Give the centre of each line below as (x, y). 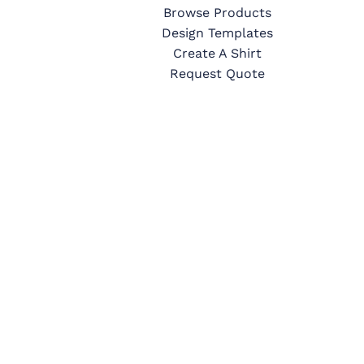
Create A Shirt (217, 54)
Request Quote (217, 74)
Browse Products (217, 13)
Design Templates (217, 33)
